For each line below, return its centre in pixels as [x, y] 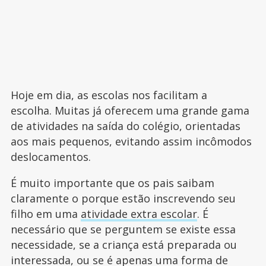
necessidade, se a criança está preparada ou [123, 244]
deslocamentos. [50, 156]
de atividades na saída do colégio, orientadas [125, 126]
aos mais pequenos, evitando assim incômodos [131, 141]
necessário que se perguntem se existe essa [123, 229]
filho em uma [45, 213]
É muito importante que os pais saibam [112, 183]
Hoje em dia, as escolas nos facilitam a [109, 95]
